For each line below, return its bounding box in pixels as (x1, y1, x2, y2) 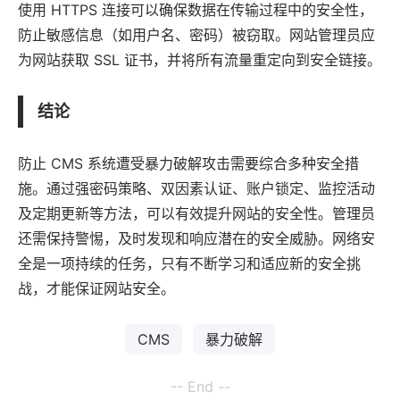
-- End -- (170, 377, 230, 396)
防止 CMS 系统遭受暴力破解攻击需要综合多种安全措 (18, 154, 359, 172)
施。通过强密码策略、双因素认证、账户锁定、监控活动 (18, 179, 375, 197)
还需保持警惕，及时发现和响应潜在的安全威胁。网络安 (18, 229, 375, 247)
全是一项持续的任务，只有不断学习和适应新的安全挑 (18, 254, 361, 272)
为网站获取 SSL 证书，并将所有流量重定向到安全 (18, 50, 338, 69)
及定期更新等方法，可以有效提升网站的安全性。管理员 (18, 204, 375, 222)
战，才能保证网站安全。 (18, 279, 175, 297)
